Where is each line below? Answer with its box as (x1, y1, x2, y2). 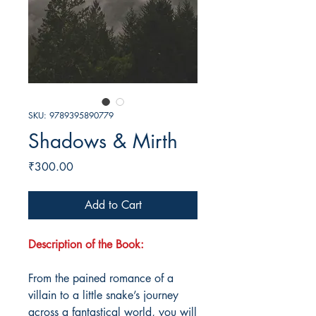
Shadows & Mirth (28, 128, 178, 154)
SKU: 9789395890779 (28, 109, 114, 122)
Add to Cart (84, 197, 142, 213)
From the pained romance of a (28, 271, 174, 286)
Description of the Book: (28, 237, 144, 253)
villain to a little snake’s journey (28, 288, 178, 303)
